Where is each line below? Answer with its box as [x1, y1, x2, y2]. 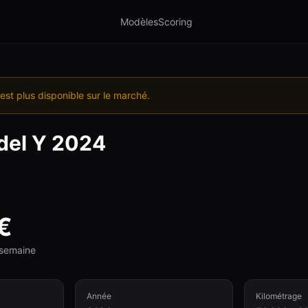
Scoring [157, 15, 192, 27]
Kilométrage [255, 291, 302, 301]
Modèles [120, 15, 158, 27]
